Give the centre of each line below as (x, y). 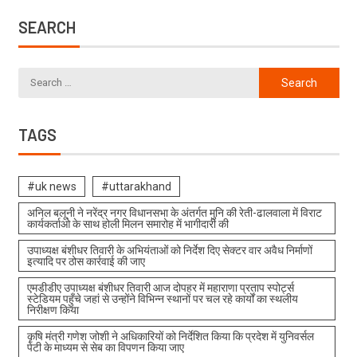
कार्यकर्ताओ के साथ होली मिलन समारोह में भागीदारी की (127, 224)
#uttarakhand (136, 186)
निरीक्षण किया (53, 310)
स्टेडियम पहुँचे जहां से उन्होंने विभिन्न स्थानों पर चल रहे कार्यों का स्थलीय (162, 298)
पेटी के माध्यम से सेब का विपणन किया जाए (105, 347)
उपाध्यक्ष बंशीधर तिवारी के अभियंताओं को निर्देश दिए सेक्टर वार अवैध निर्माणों (169, 250)
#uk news (51, 186)
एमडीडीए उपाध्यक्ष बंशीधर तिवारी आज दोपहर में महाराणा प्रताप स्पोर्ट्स (160, 287)
